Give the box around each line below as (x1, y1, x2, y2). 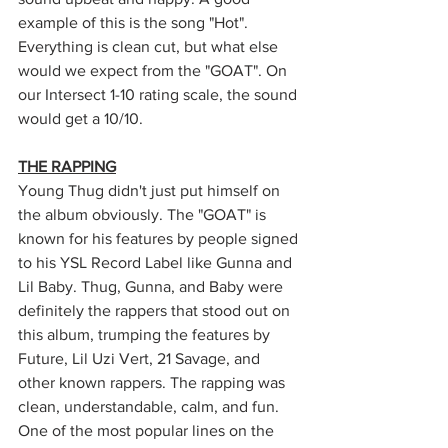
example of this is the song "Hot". (18, 14, 252, 31)
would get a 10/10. (18, 110, 143, 127)
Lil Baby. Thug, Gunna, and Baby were (18, 278, 287, 295)
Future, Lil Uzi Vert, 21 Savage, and (18, 350, 264, 367)
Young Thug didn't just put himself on (18, 182, 284, 199)
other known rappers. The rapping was (18, 374, 289, 391)
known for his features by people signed (18, 230, 302, 247)
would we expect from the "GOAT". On (18, 62, 291, 79)
